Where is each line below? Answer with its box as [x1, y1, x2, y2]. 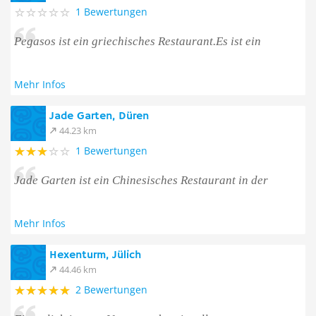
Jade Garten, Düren [49, 109, 149, 123]
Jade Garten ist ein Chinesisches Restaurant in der [14, 174, 268, 187]
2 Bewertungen [75, 283, 147, 296]
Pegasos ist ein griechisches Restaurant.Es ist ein [14, 35, 261, 48]
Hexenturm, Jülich [49, 248, 141, 262]
